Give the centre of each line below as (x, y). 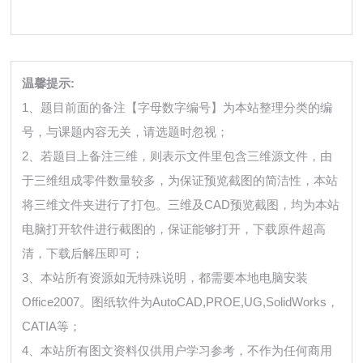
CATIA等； (52, 327)
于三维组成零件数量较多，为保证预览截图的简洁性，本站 (180, 181)
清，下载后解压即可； (83, 254)
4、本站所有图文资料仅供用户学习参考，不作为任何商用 (177, 351)
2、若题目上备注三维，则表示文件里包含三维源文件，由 (177, 156)
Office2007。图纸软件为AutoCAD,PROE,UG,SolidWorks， (181, 302)
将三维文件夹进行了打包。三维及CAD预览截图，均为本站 (181, 205)
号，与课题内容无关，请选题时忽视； (126, 132)
